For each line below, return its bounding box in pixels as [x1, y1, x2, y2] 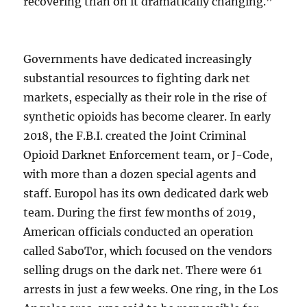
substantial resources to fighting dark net [23, 71, 251, 85]
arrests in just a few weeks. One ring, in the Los [23, 282, 279, 296]
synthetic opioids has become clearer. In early [23, 109, 271, 123]
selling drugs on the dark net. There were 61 [23, 262, 262, 277]
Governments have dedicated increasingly [23, 51, 252, 66]
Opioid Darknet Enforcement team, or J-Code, [23, 147, 273, 162]
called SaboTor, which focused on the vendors [23, 243, 273, 258]
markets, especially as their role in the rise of [23, 90, 267, 104]
